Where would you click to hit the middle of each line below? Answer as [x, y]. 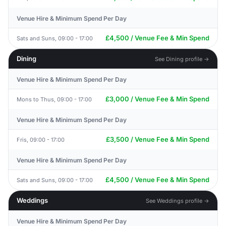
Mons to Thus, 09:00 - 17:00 [54, 99]
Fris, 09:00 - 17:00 [41, 139]
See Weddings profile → [178, 201]
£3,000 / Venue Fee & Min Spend [157, 99]
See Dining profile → [182, 59]
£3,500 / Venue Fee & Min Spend [158, 139]
